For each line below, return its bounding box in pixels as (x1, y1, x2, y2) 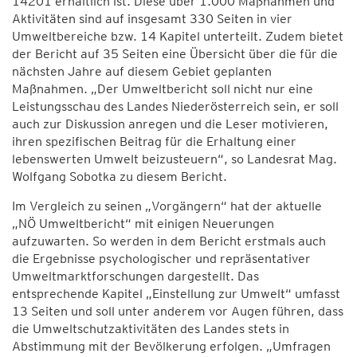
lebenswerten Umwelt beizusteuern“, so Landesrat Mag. (12, 151, 337, 167)
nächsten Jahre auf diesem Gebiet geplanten (12, 64, 272, 79)
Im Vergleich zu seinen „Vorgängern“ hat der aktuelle (12, 198, 322, 214)
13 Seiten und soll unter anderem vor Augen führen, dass (12, 304, 343, 319)
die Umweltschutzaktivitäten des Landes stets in (12, 321, 289, 336)
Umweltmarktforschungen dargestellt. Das (12, 269, 259, 284)
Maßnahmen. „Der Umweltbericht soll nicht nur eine (12, 81, 313, 96)
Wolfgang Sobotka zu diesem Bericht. (12, 169, 227, 184)
